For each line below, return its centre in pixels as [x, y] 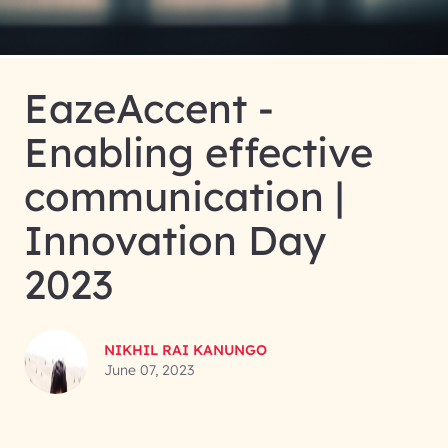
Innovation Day [175, 240]
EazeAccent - [149, 108]
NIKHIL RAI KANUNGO [185, 350]
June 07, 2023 [149, 370]
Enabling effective [198, 152]
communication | [184, 196]
